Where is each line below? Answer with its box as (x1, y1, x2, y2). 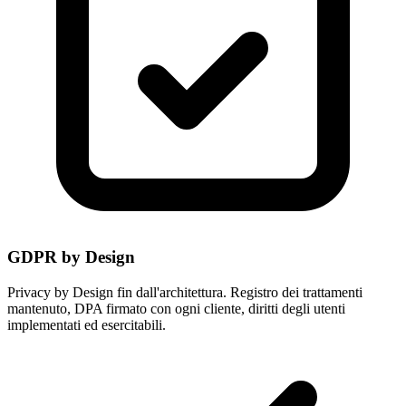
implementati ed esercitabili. (7, 316, 166, 333)
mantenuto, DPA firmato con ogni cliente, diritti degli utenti (7, 300, 345, 316)
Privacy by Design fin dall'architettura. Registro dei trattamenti (7, 284, 362, 300)
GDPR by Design (7, 247, 135, 267)
